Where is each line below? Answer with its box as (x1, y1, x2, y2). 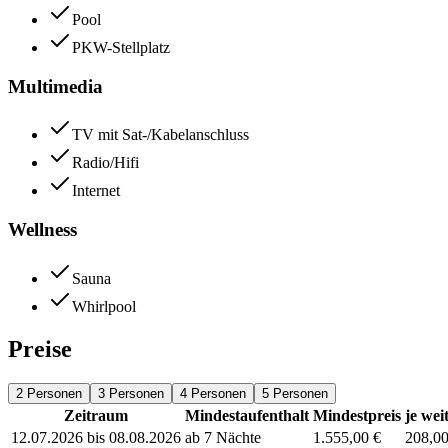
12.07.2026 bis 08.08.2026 (11, 428, 181, 446)
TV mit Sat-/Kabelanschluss (72, 126, 249, 144)
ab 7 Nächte (185, 428, 261, 446)
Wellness (8, 219, 77, 241)
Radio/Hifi (72, 154, 139, 172)
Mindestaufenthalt (185, 406, 309, 424)
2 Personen (16, 385, 82, 401)
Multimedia (8, 75, 103, 97)
